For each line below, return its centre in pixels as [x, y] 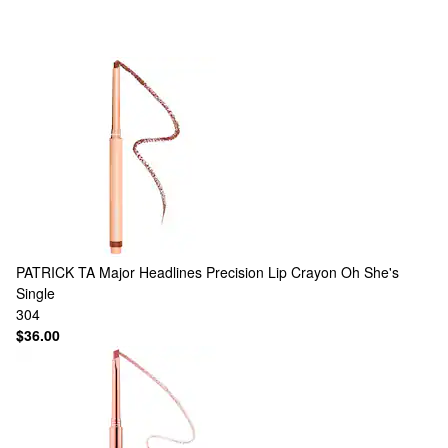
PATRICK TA [55, 272]
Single [35, 293]
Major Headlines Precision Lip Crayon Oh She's [249, 272]
